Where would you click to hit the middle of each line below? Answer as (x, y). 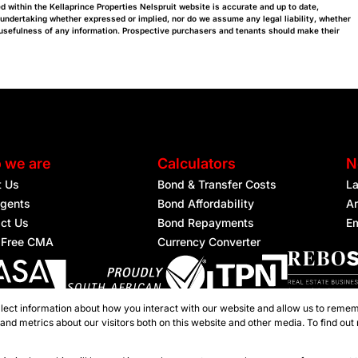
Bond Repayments (206, 223)
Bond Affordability (206, 203)
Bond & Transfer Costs (217, 184)
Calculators (197, 163)
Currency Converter (209, 242)
